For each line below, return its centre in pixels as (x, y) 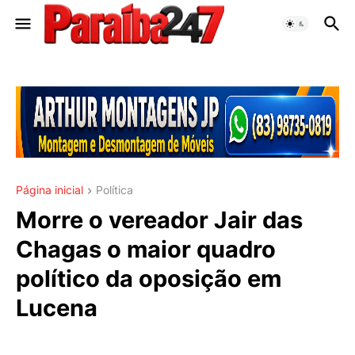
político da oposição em (149, 279)
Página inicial (50, 190)
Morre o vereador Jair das (159, 220)
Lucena (57, 308)
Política (115, 190)
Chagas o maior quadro (146, 250)
